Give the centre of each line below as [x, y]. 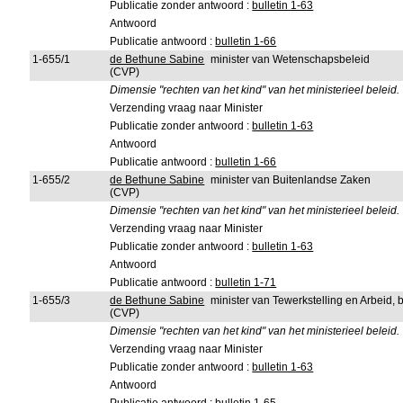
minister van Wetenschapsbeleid [291, 59]
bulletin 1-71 [246, 282]
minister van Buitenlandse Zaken [291, 180]
